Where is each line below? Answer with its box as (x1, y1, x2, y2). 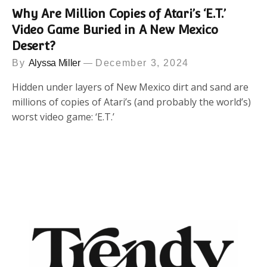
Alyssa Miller (28, 57, 80, 68)
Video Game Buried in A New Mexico (12, 22, 218, 37)
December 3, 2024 (95, 57, 189, 68)
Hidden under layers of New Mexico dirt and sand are (12, 80, 249, 94)
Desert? (12, 38, 55, 53)
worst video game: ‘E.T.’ (12, 110, 114, 123)
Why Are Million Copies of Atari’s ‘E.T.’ (12, 6, 226, 21)
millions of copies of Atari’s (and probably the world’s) (12, 95, 251, 108)
